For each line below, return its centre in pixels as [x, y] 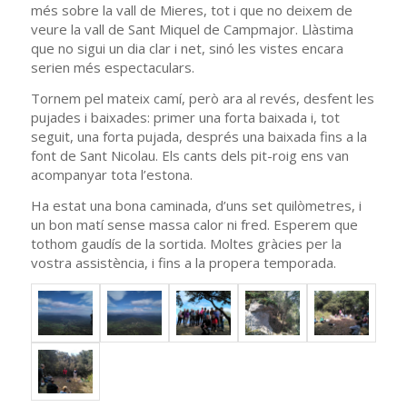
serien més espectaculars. [112, 67]
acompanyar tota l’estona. [111, 174]
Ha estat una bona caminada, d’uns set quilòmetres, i [196, 205]
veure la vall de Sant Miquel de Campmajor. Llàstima [192, 29]
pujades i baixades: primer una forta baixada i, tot [185, 117]
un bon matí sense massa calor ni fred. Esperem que [194, 224]
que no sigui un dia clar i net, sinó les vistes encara [187, 48]
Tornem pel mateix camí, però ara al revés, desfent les [202, 98]
